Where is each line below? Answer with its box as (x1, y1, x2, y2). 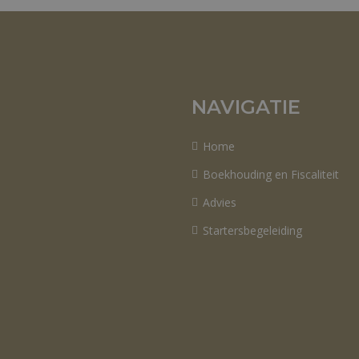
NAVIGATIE (192, 95, 301, 119)
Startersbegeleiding (203, 223, 302, 238)
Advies (203, 195, 236, 210)
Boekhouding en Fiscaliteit (203, 167, 339, 182)
